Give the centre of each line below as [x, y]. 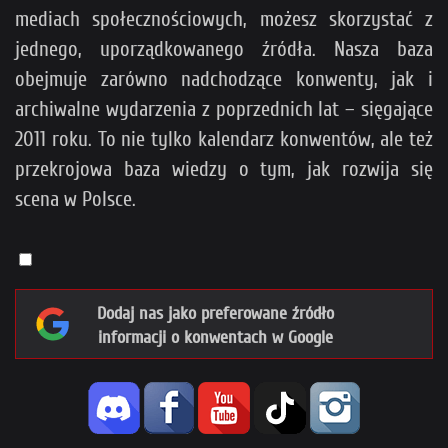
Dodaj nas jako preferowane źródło [215, 314]
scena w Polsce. [75, 199]
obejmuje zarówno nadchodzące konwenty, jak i [224, 79]
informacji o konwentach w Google [215, 338]
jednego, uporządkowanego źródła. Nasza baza [224, 49]
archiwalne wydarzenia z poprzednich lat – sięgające [224, 109]
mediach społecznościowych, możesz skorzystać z [224, 19]
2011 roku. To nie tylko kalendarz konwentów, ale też [224, 139]
